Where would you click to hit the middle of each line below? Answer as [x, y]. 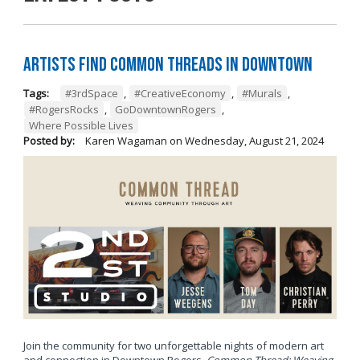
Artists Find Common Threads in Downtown [168, 64]
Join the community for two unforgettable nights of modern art [173, 346]
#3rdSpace [91, 93]
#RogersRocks [63, 109]
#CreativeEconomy [180, 93]
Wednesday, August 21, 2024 [254, 140]
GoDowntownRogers [165, 109]
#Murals [262, 93]
